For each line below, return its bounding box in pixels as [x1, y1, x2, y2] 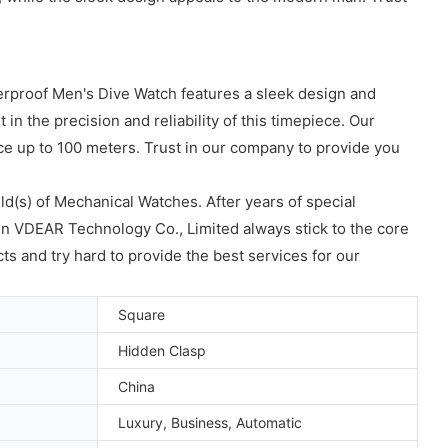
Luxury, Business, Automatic [118, 413, 302, 431]
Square [118, 305, 165, 323]
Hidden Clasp [118, 341, 206, 359]
